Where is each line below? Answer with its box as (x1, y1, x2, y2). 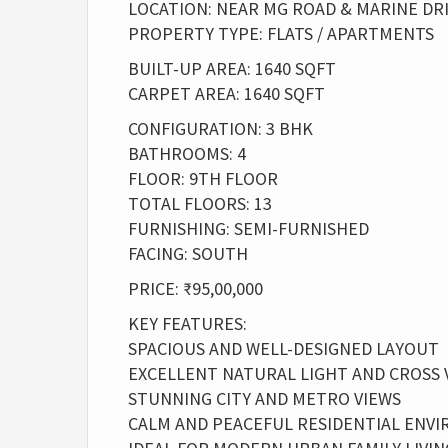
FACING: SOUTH (128, 242, 248, 265)
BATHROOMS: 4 (128, 142, 246, 165)
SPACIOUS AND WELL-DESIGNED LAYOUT (128, 337, 439, 360)
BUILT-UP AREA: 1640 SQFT (128, 57, 336, 80)
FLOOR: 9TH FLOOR (128, 167, 278, 190)
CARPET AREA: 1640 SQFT (128, 82, 325, 105)
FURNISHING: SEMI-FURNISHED (128, 217, 369, 240)
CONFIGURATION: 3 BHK (128, 117, 313, 140)
